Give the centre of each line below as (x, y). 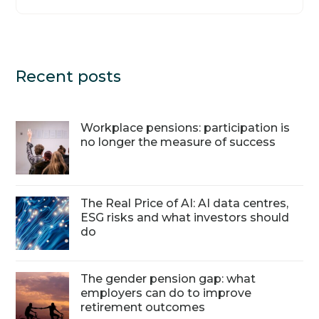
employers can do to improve (166, 293)
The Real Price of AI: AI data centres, (185, 203)
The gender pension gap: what (168, 278)
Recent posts (69, 76)
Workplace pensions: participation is (185, 127)
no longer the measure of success (178, 142)
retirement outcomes (145, 307)
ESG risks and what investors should (185, 217)
